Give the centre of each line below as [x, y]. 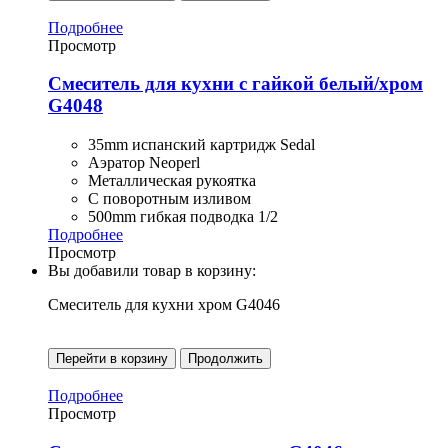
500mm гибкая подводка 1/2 [183, 217]
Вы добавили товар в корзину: [152, 271]
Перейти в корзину [112, 359]
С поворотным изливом [169, 199]
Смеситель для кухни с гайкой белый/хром [235, 84]
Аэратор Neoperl [144, 163]
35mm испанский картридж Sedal [201, 145]
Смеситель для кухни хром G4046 [164, 305]
